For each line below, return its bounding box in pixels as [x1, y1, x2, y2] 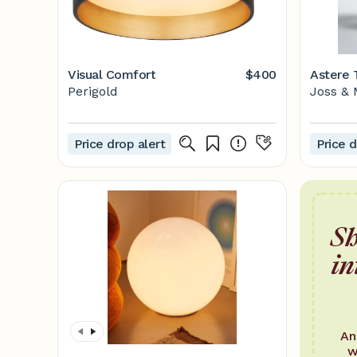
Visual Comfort [68, 67, 156, 82]
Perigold [68, 84, 118, 99]
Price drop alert [74, 135, 166, 151]
